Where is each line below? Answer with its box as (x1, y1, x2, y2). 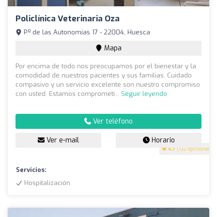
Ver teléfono (91, 117, 133, 126)
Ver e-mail (45, 136, 79, 145)
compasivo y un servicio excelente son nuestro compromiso (15, 80, 200, 89)
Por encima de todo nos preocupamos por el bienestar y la (15, 62, 196, 71)
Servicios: (16, 166, 46, 174)
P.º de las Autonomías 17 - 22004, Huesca (22, 28, 150, 37)
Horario (149, 136, 175, 145)
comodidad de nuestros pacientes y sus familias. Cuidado (15, 71, 192, 80)
